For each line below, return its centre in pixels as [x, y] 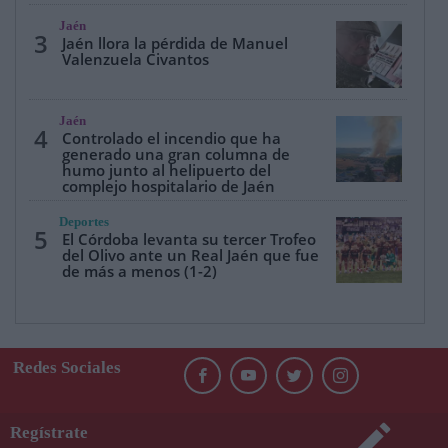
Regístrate [49, 432]
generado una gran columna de [176, 153]
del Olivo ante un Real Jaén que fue [191, 254]
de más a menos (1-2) [140, 270]
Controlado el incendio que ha [172, 137]
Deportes [84, 221]
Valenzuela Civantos [136, 59]
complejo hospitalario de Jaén [169, 185]
